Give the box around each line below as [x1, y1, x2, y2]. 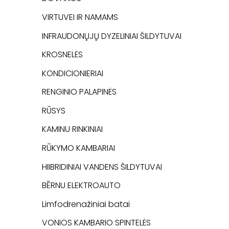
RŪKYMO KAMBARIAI [42, 142, 115, 154]
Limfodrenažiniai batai [42, 198, 130, 210]
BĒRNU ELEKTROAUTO [42, 179, 121, 192]
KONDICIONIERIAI [42, 67, 103, 79]
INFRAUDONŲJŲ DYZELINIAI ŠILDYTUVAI [42, 30, 181, 42]
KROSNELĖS [42, 49, 83, 61]
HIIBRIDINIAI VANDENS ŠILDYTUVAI [42, 161, 162, 173]
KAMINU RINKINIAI [42, 123, 103, 135]
